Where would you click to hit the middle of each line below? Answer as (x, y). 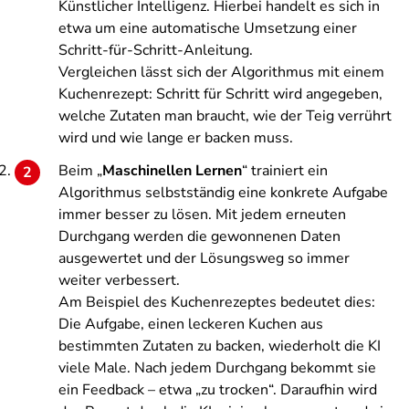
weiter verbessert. (119, 280)
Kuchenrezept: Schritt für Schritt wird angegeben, (220, 94)
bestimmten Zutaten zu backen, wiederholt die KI (220, 346)
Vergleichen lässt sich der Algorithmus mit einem (221, 72)
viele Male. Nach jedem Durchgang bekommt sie (217, 368)
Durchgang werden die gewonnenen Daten (199, 236)
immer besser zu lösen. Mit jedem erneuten (202, 215)
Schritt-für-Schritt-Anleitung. (156, 50)
